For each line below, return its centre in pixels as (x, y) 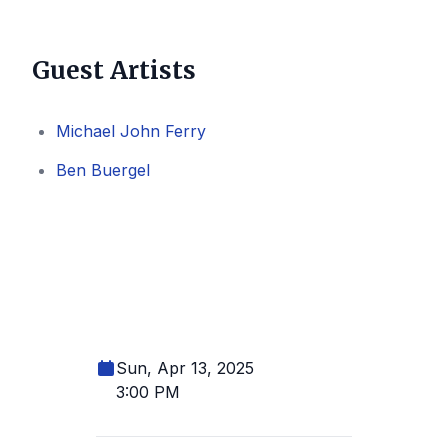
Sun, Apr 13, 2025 (185, 367)
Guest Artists (114, 70)
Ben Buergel (103, 169)
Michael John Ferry (131, 130)
